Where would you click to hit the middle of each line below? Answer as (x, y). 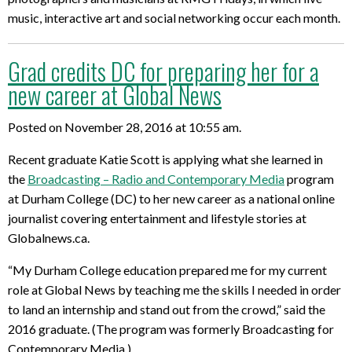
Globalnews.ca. (49, 237)
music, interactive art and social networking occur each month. (174, 18)
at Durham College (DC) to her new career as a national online (171, 198)
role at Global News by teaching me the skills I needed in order (174, 289)
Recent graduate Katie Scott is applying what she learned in (165, 159)
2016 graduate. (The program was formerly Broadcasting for (171, 328)
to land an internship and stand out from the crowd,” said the (167, 309)
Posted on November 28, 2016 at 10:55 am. (125, 126)
